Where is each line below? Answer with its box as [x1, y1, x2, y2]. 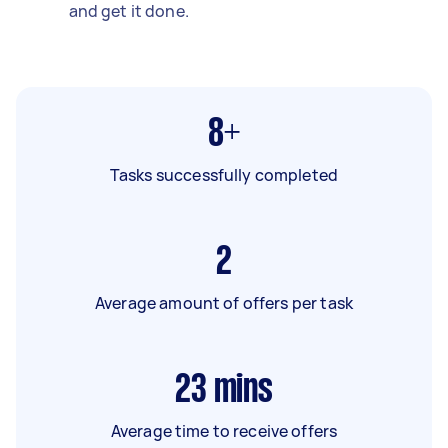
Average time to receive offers [110, 419, 338, 442]
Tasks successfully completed [109, 163, 339, 186]
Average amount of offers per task [95, 291, 353, 314]
